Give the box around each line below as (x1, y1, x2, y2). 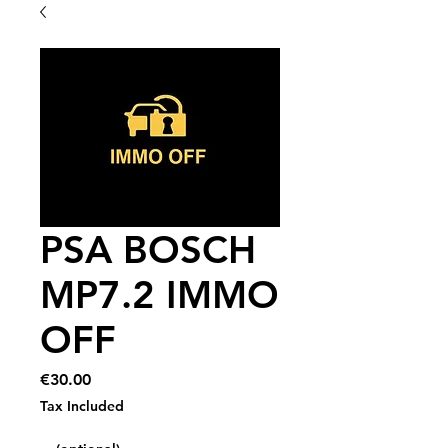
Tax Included (40, 397, 124, 415)
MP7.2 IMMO (40, 271, 279, 318)
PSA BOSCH (40, 226, 256, 273)
